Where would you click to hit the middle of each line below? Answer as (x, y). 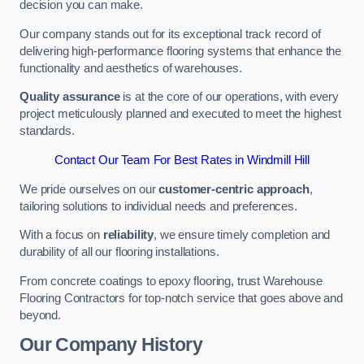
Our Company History (111, 345)
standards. (47, 131)
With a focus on (61, 235)
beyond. (40, 315)
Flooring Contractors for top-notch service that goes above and (181, 298)
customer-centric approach (234, 189)
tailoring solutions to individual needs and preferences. (158, 206)
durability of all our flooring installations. (119, 252)
